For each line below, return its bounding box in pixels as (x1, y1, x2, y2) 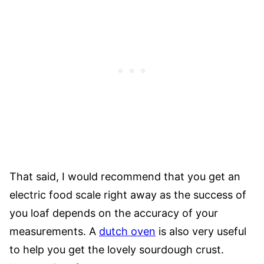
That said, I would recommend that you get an (9, 170, 240, 183)
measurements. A (9, 225, 99, 237)
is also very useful (156, 225, 246, 237)
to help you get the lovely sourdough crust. (9, 243, 224, 256)
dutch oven (99, 225, 156, 237)
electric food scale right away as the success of (9, 189, 246, 201)
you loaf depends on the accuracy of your (9, 207, 218, 219)
